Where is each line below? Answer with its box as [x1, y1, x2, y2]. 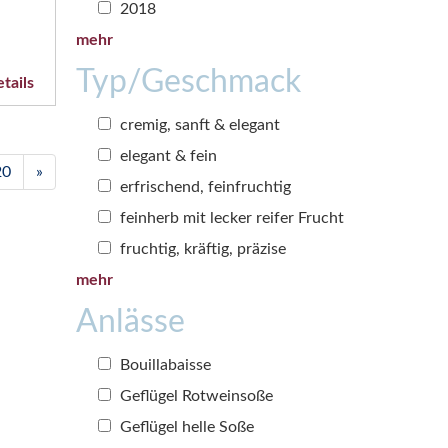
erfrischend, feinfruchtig [116, 178, 291, 195]
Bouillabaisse [116, 356, 211, 373]
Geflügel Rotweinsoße [116, 387, 273, 404]
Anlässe [76, 305, 185, 338]
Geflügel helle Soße [116, 418, 254, 435]
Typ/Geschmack [76, 65, 301, 98]
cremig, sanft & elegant [116, 116, 280, 133]
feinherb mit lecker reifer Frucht [116, 209, 344, 226]
